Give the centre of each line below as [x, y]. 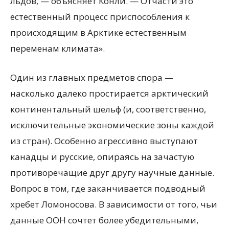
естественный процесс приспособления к [100, 17]
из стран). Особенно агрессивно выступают [104, 141]
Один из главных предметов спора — [92, 77]
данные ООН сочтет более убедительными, [104, 220]
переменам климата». [58, 48]
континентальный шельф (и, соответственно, [108, 109]
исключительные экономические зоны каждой [112, 125]
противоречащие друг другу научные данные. [112, 173]
